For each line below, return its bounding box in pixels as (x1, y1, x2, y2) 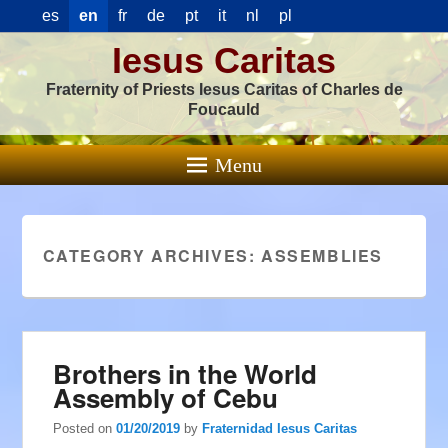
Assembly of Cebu (53, 379, 279, 416)
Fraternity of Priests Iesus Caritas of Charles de (45, 81, 403, 98)
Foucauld (188, 101, 260, 118)
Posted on (53, 420, 117, 436)
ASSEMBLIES (260, 244, 383, 267)
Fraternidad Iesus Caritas (202, 420, 358, 436)
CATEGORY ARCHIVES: (42, 244, 261, 267)
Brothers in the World (53, 355, 318, 392)
